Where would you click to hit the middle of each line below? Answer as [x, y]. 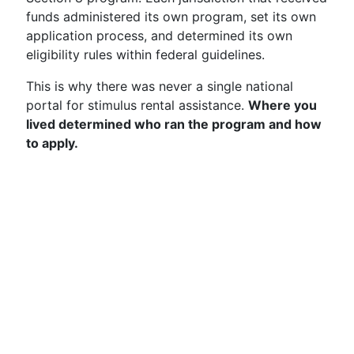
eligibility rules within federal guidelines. [145, 55]
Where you [282, 105]
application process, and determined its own [159, 36]
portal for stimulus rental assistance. [137, 105]
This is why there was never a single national [160, 86]
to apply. [52, 143]
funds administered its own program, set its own [171, 17]
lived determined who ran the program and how [174, 124]
